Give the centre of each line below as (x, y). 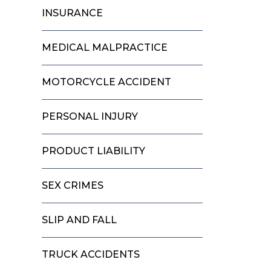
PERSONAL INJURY (90, 116)
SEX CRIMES (73, 185)
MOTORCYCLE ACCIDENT (107, 82)
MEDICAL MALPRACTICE (105, 47)
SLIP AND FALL (80, 220)
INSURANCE (73, 13)
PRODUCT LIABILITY (94, 151)
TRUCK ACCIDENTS (91, 254)
